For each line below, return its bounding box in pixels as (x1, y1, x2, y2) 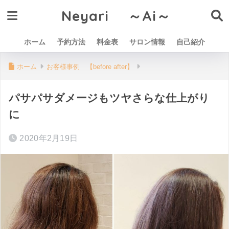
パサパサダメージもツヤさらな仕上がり (9, 92, 210, 104)
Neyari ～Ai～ (61, 7, 171, 25)
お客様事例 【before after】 (47, 63, 133, 71)
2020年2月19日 (19, 134, 78, 143)
